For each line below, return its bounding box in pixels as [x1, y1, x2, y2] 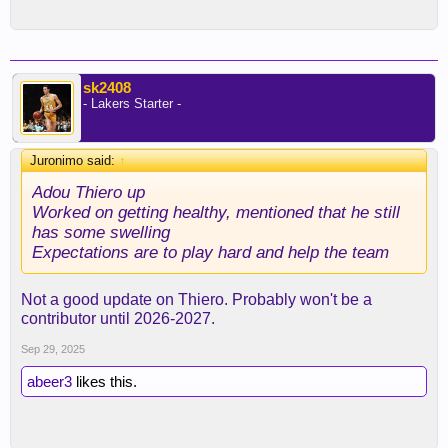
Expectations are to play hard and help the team [32, 242, 389, 262]
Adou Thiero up [32, 182, 145, 202]
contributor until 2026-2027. [21, 310, 215, 327]
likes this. [72, 373, 137, 390]
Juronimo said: [30, 153, 119, 168]
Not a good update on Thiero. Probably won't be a [21, 291, 372, 308]
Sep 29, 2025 [21, 343, 85, 355]
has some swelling [32, 222, 170, 242]
